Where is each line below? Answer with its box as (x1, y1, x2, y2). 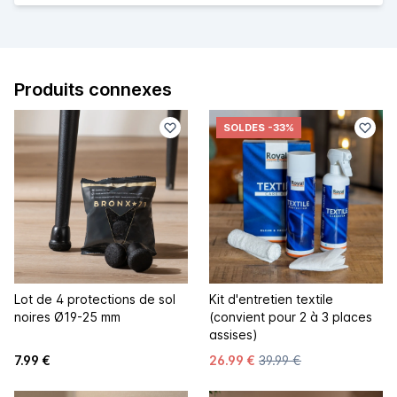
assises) (209, 326, 258, 342)
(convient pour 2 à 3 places (209, 308, 372, 324)
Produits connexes (14, 78, 172, 100)
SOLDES (223, 121, 265, 134)
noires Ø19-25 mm (14, 308, 121, 324)
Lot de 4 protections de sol (14, 291, 175, 307)
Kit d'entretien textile (209, 291, 333, 307)
